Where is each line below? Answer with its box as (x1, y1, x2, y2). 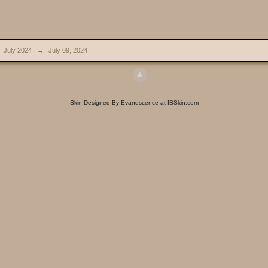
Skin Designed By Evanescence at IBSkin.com (69, 99, 199, 106)
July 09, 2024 (48, 47, 87, 54)
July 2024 (4, 47, 32, 54)
